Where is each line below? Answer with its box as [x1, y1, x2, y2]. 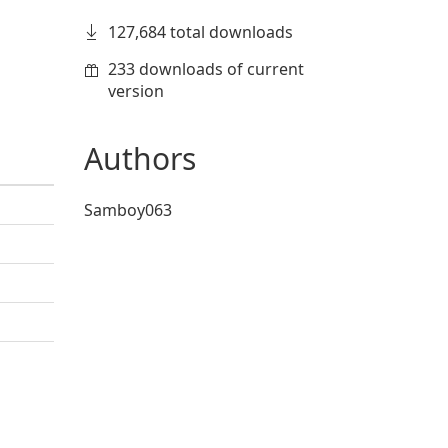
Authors [83, 138, 196, 179]
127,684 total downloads [107, 21, 293, 43]
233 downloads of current [107, 58, 304, 80]
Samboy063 [83, 199, 172, 221]
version [107, 80, 164, 102]
